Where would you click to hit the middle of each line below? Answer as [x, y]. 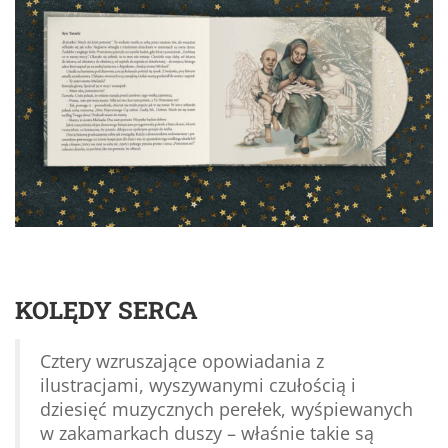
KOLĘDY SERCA [106, 309]
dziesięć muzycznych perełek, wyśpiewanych [226, 408]
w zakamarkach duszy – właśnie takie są [207, 432]
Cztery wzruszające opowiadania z [182, 360]
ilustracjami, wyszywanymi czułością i [198, 384]
